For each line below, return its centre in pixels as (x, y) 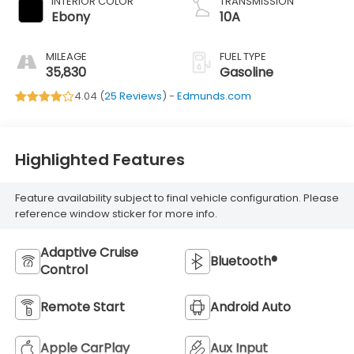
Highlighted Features (100, 159)
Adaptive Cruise (89, 252)
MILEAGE (66, 57)
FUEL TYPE (243, 57)
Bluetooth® (244, 261)
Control (64, 269)
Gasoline (247, 73)
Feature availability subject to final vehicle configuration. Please (177, 198)
